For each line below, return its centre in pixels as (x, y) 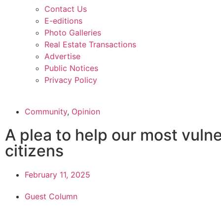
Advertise (62, 56)
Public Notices (71, 68)
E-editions (63, 21)
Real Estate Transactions (90, 44)
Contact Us (66, 9)
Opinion (86, 111)
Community (46, 111)
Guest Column (51, 196)
